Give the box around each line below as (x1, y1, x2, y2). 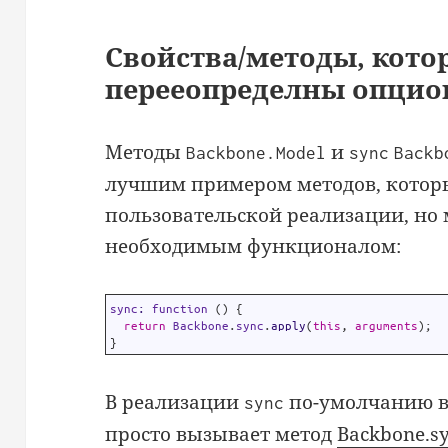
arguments (355, 318, 419, 332)
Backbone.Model (186, 142, 327, 163)
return (124, 318, 167, 332)
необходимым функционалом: (105, 232, 402, 259)
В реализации (105, 388, 245, 415)
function (152, 301, 209, 315)
